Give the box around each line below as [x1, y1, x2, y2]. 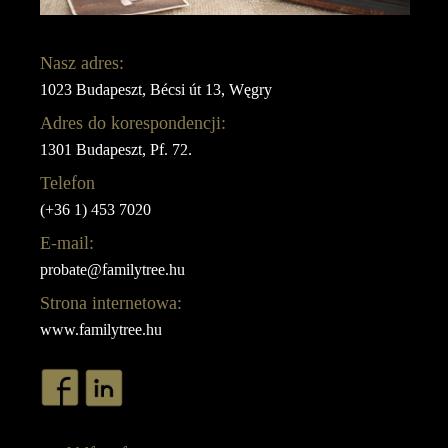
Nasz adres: [40, 52, 125, 73]
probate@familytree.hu [40, 260, 186, 278]
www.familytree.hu [40, 320, 163, 338]
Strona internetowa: [40, 292, 183, 313]
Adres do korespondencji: [40, 112, 227, 133]
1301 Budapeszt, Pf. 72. [40, 140, 193, 158]
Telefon [40, 172, 96, 193]
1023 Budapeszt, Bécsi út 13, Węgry [40, 80, 273, 98]
